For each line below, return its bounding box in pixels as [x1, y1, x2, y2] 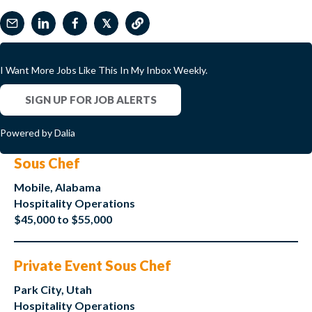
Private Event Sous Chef [14, 257, 171, 274]
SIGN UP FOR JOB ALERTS [24, 93, 157, 107]
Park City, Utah [14, 283, 92, 297]
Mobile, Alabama [14, 180, 101, 194]
